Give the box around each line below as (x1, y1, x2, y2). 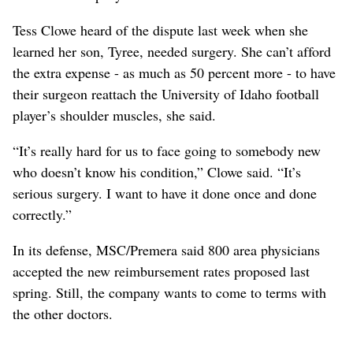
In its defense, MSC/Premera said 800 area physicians (13, 240, 320, 259)
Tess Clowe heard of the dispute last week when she (13, 20, 308, 39)
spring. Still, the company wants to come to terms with (13, 282, 326, 302)
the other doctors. (13, 303, 113, 323)
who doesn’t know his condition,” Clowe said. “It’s (13, 162, 301, 181)
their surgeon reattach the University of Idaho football (13, 84, 319, 103)
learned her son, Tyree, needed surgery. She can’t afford (13, 41, 331, 61)
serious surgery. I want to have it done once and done (13, 183, 317, 203)
